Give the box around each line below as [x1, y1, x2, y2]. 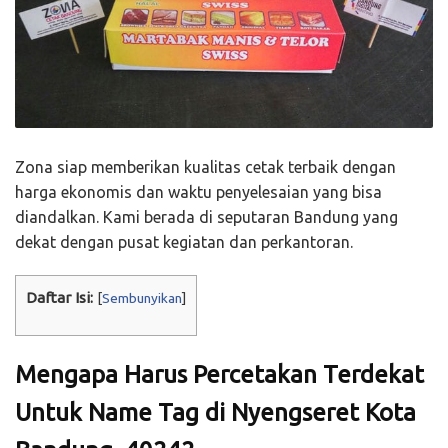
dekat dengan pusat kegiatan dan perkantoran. [15, 233, 353, 252]
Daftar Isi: [26, 289, 93, 307]
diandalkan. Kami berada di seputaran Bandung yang [15, 208, 398, 227]
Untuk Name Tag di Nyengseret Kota [15, 399, 416, 427]
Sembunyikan [102, 290, 182, 307]
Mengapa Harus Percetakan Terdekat [15, 361, 424, 389]
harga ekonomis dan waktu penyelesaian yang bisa [15, 183, 382, 202]
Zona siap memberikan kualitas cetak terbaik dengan [15, 158, 396, 177]
